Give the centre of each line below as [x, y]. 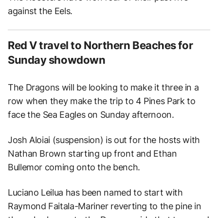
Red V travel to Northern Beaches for [100, 45]
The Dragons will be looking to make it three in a [103, 88]
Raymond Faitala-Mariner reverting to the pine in [105, 206]
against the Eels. [40, 11]
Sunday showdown [57, 60]
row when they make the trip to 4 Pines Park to [102, 101]
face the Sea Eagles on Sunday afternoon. [91, 115]
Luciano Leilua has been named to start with [95, 193]
